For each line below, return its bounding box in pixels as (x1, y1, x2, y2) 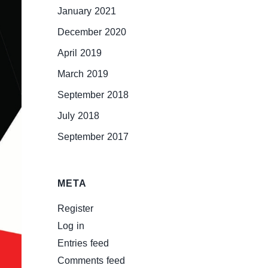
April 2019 (57, 45, 102, 60)
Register (57, 201, 94, 215)
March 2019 (57, 66, 109, 81)
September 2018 (57, 87, 129, 102)
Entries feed (57, 236, 109, 250)
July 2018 (57, 108, 100, 123)
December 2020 (57, 25, 127, 39)
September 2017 (57, 129, 129, 144)
